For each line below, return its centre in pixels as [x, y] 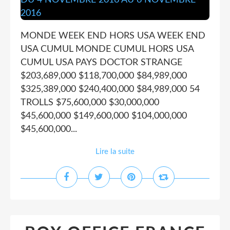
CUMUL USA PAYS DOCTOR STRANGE [101, 63]
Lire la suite [115, 152]
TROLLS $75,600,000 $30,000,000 [90, 103]
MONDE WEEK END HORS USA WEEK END [113, 36]
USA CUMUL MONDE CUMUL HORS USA [107, 49]
